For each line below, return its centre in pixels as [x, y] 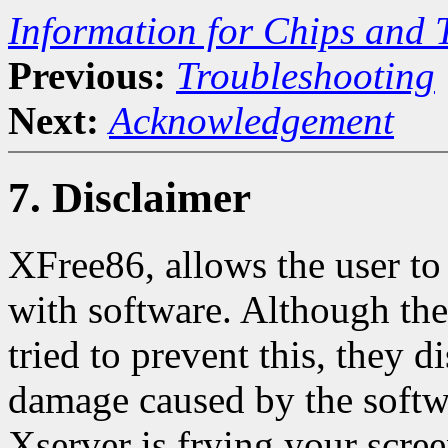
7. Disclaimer [129, 197]
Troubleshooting [305, 75]
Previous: [87, 75]
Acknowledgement [251, 120]
